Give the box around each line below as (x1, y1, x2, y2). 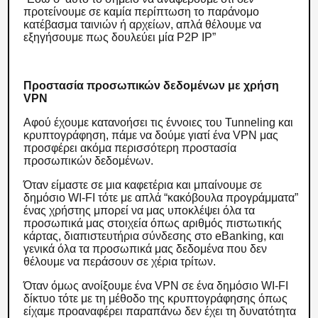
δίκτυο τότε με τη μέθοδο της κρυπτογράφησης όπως (23, 292, 288, 305)
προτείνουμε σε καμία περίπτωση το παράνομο (23, 6, 260, 18)
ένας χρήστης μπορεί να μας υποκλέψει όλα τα (23, 204, 256, 216)
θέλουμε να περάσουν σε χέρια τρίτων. (23, 256, 219, 268)
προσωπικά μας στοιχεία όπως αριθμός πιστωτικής (23, 217, 283, 229)
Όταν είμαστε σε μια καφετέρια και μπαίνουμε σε (23, 179, 263, 191)
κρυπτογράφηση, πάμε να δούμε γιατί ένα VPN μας (23, 129, 279, 141)
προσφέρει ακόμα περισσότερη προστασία (23, 142, 237, 154)
